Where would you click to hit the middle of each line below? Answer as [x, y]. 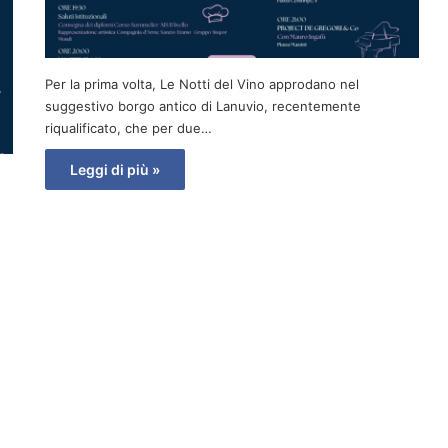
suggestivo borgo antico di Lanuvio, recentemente [202, 106]
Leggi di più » [114, 170]
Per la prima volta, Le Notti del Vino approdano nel [201, 84]
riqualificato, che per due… [128, 128]
